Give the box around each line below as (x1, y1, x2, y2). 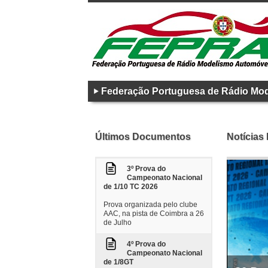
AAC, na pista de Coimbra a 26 (103, 209, 204, 218)
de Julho (103, 218, 132, 227)
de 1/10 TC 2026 (103, 182, 158, 191)
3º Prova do (127, 165, 166, 173)
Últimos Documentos (95, 132, 191, 142)
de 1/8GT (103, 258, 133, 266)
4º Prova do (127, 240, 166, 248)
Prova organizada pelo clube (103, 200, 197, 209)
